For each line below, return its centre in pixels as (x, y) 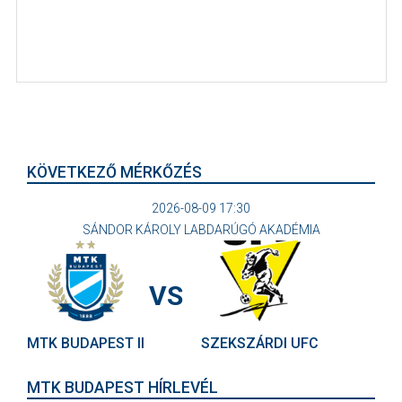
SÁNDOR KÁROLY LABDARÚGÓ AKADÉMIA (201, 229)
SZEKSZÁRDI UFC (260, 343)
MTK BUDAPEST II (86, 343)
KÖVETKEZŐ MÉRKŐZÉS (114, 172)
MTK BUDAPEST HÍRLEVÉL (122, 387)
